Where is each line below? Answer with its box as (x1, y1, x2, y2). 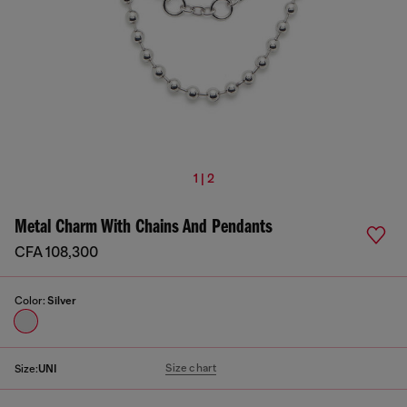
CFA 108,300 (15, 244, 98, 261)
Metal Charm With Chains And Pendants (15, 217, 273, 238)
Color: (15, 294, 47, 307)
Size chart (165, 362, 217, 374)
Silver (47, 294, 76, 307)
